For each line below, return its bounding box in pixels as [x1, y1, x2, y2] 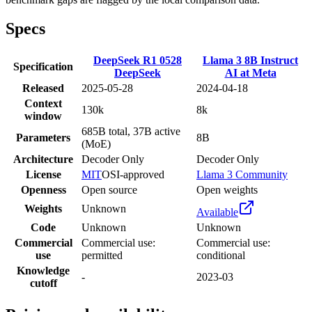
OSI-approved [102, 169, 164, 181]
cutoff [29, 277, 57, 290]
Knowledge [17, 265, 70, 277]
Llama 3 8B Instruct [203, 54, 298, 67]
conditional [196, 249, 245, 262]
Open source [81, 184, 137, 196]
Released [22, 82, 64, 95]
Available [196, 206, 238, 219]
